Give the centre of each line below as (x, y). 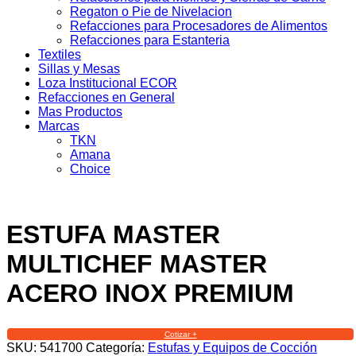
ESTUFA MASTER (113, 235)
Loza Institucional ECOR (108, 83)
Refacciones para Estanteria (150, 40)
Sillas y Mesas (79, 69)
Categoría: (117, 347)
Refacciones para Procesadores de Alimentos (199, 26)
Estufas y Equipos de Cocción (232, 347)
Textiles (60, 54)
